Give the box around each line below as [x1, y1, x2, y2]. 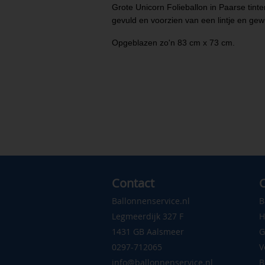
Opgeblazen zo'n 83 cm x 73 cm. [111, 38, 237, 47]
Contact [111, 175, 154, 192]
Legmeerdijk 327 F [111, 211, 183, 222]
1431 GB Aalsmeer [111, 226, 184, 238]
